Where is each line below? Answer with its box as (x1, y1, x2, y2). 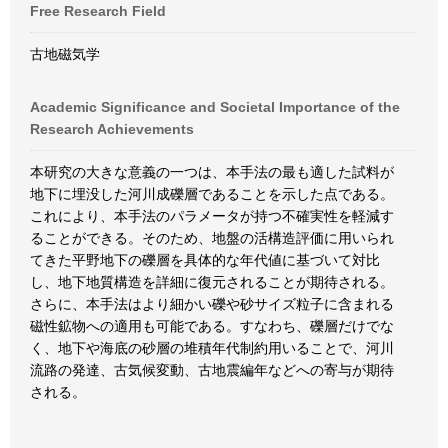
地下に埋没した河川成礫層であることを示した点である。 (30, 186, 394, 202)
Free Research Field (30, 3, 166, 19)
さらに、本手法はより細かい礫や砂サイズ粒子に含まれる (30, 296, 394, 312)
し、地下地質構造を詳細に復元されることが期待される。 (30, 274, 394, 290)
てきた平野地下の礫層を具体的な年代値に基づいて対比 (30, 252, 380, 268)
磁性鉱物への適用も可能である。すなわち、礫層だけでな (30, 318, 394, 334)
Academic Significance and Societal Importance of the (30, 99, 400, 115)
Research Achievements (30, 121, 194, 137)
